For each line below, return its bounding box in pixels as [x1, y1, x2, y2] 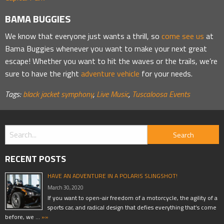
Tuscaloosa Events [132, 87, 190, 100]
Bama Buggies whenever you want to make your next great [5, 42, 207, 54]
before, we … [5, 211, 40, 221]
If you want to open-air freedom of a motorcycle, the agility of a [47, 192, 217, 202]
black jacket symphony [23, 87, 93, 100]
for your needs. [139, 67, 192, 79]
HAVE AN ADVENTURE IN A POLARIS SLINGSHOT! [47, 170, 177, 180]
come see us [161, 29, 204, 42]
